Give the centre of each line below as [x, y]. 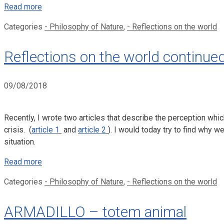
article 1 [45, 130]
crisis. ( [18, 130]
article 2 [92, 130]
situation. [20, 142]
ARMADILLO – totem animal [95, 212]
